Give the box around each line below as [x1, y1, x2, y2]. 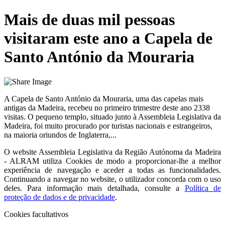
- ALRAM [4, 156, 40, 165]
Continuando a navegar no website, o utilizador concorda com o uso [4, 174, 221, 183]
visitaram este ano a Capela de [4, 29, 212, 48]
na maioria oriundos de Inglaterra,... [4, 130, 117, 139]
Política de [184, 183, 221, 192]
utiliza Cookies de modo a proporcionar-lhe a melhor [43, 156, 221, 165]
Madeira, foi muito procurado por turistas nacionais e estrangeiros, [4, 121, 212, 130]
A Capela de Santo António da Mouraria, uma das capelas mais [4, 94, 203, 103]
